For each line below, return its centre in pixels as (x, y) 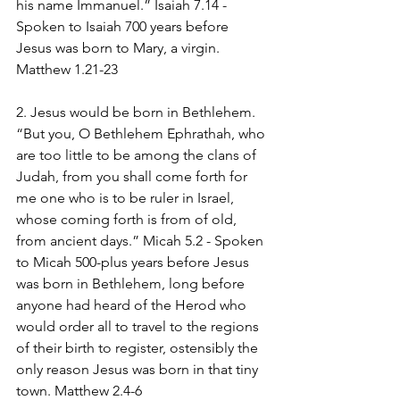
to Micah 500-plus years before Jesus (134, 262)
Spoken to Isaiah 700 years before (124, 26)
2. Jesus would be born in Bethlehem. (137, 112)
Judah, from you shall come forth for (133, 176)
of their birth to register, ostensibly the (139, 347)
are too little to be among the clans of (138, 154)
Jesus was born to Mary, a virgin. (120, 47)
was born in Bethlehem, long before (132, 283)
